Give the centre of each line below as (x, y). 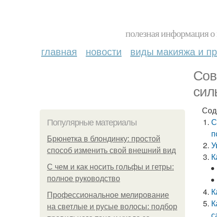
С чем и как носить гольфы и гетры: (110, 167)
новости (104, 51)
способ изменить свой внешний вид (111, 150)
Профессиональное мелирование (108, 195)
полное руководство (84, 178)
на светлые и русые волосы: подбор (112, 207)
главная (59, 51)
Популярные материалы (92, 123)
